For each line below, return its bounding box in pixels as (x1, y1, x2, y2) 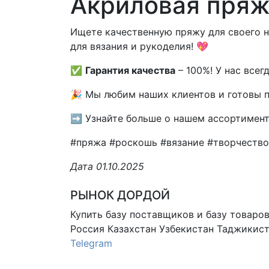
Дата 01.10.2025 (70, 160, 144, 172)
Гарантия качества (85, 64, 175, 76)
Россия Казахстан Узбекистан (70, 222, 217, 235)
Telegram (70, 237, 112, 249)
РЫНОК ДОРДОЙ (70, 187, 170, 202)
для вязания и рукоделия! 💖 (70, 40, 208, 52)
